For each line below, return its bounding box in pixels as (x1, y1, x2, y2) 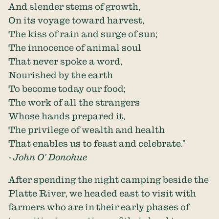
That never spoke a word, (8, 56, 123, 66)
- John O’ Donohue (8, 152, 88, 162)
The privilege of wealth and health (8, 125, 165, 135)
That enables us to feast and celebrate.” (8, 138, 186, 149)
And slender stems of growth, (8, 1, 141, 12)
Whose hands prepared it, (8, 111, 126, 121)
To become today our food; (8, 84, 126, 94)
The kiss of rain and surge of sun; (8, 29, 158, 39)
